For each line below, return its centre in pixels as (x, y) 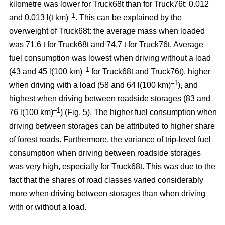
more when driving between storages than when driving (107, 194)
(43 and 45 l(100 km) (46, 72)
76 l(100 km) (31, 113)
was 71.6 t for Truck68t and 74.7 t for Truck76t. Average (106, 45)
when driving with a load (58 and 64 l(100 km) (90, 85)
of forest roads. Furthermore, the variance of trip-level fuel (110, 140)
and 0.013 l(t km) (39, 18)
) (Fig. (72, 113)
